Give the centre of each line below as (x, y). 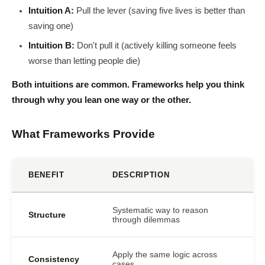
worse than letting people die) (84, 61)
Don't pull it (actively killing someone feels (156, 46)
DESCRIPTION (141, 175)
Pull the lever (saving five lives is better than (159, 11)
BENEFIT (46, 175)
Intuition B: (51, 46)
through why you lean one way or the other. (101, 100)
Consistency (54, 259)
